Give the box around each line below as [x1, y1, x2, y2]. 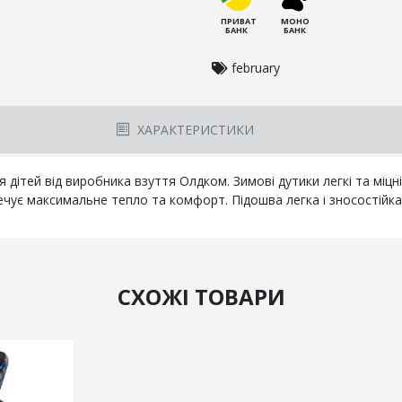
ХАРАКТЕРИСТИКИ [133, 121, 254, 139]
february [232, 59, 280, 77]
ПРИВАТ [221, 15, 257, 28]
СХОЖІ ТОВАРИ [117, 282, 285, 312]
